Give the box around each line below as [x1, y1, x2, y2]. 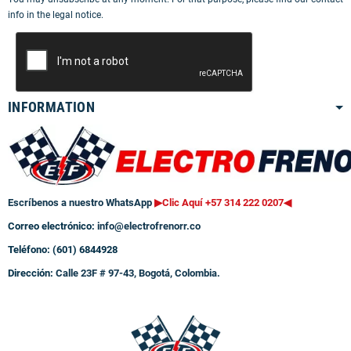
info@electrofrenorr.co [97, 220, 201, 233]
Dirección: [8, 267, 56, 280]
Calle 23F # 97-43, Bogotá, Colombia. [56, 267, 220, 280]
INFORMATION [8, 99, 95, 116]
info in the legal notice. [8, 9, 103, 21]
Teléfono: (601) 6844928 [8, 244, 118, 256]
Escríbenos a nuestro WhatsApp [8, 197, 154, 209]
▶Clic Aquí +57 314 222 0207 [154, 197, 284, 209]
